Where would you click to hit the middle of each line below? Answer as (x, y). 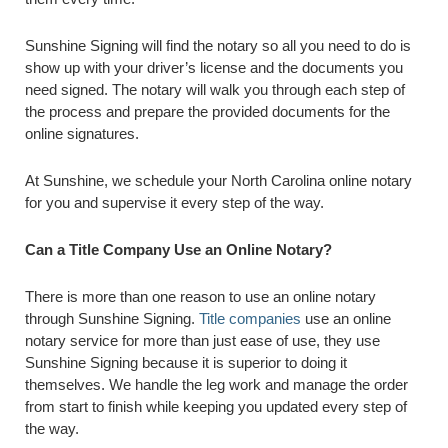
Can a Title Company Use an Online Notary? (178, 249)
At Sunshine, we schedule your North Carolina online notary (218, 180)
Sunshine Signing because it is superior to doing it (186, 362)
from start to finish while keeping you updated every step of (216, 406)
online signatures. (82, 133)
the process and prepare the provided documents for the (207, 111)
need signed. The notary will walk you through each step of (215, 89)
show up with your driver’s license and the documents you (214, 67)
